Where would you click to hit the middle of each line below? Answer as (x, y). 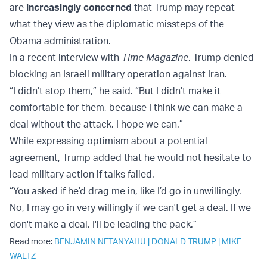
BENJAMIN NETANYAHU (100, 241)
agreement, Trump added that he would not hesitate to (131, 158)
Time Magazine (155, 58)
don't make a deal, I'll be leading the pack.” (103, 224)
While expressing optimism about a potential (108, 141)
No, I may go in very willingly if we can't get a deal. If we (130, 208)
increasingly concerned (78, 7)
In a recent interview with (66, 58)
